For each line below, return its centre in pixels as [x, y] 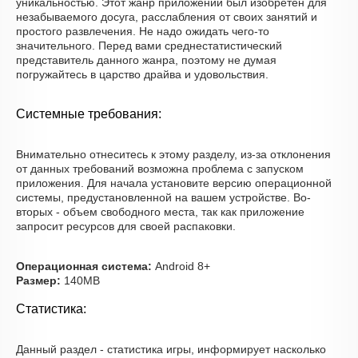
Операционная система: [84, 266]
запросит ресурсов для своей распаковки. [126, 226]
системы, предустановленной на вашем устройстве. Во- [163, 197]
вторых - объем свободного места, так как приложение [160, 212]
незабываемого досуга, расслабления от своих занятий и [167, 17]
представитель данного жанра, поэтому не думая [146, 60]
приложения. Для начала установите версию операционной [174, 183]
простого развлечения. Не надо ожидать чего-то [143, 31]
